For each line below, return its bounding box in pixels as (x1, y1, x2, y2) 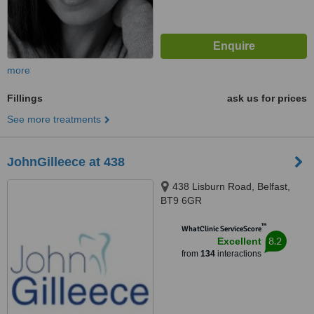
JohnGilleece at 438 (7, 155, 125, 169)
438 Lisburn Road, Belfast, (172, 181, 290, 192)
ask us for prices (227, 93, 307, 104)
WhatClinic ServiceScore (181, 224, 261, 233)
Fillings (7, 93, 43, 104)
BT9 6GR (161, 195, 202, 206)
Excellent (217, 235, 261, 247)
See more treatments (7, 114, 101, 125)
